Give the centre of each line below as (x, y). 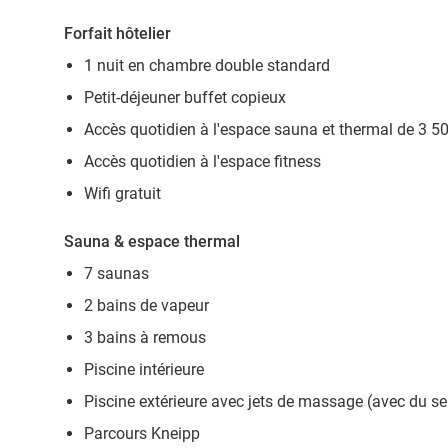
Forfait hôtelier (117, 33)
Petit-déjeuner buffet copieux (185, 97)
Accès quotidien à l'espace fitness (202, 161)
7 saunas (116, 273)
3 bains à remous (145, 337)
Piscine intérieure (144, 369)
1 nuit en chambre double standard (207, 65)
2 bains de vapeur (146, 305)
